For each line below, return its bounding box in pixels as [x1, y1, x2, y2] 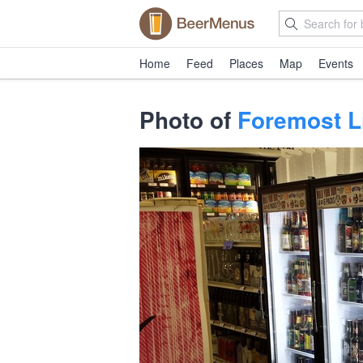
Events [318, 55, 353, 71]
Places [229, 55, 263, 71]
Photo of [139, 103, 237, 136]
